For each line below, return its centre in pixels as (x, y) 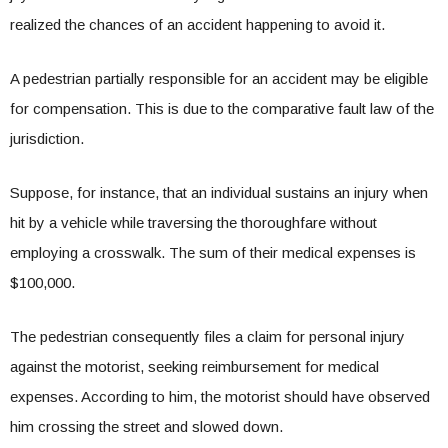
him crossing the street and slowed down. (146, 426)
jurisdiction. (47, 138)
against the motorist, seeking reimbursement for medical (194, 366)
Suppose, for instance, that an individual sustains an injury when (219, 192)
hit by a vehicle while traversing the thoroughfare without (193, 222)
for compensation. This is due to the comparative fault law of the (222, 108)
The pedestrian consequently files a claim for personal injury (207, 336)
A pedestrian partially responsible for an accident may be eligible (219, 78)
